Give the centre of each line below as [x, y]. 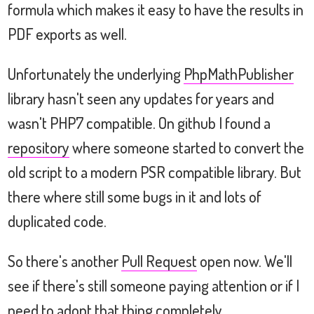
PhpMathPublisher [239, 74]
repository [39, 147]
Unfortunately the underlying [96, 74]
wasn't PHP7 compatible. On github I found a [139, 123]
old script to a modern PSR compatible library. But [155, 172]
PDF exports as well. [67, 34]
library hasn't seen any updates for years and [141, 98]
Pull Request [159, 261]
